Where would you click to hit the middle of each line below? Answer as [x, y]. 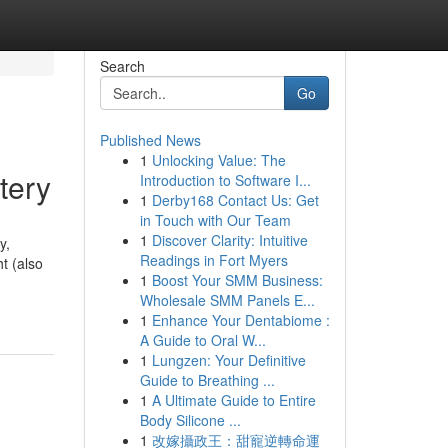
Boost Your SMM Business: [237, 280]
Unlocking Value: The [218, 160]
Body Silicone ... [190, 420]
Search [122, 66]
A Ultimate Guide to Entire [233, 400]
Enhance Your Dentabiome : [240, 320]
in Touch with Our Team [215, 220]
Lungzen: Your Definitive [228, 360]
